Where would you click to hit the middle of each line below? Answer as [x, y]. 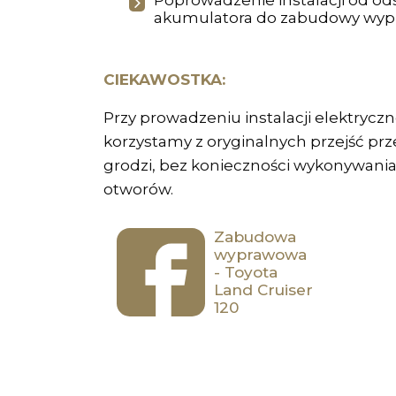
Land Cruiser [263, 289]
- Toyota [246, 272]
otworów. [138, 189]
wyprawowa [260, 254]
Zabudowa [255, 236]
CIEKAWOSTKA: [164, 79]
